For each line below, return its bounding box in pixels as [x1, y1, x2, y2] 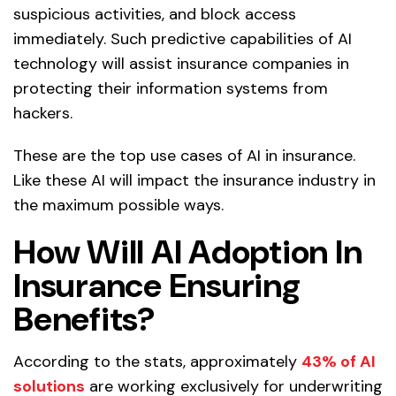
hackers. [13, 103, 72, 125]
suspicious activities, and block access [13, 4, 296, 26]
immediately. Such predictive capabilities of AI [13, 28, 352, 50]
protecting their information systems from [13, 78, 328, 100]
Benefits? [13, 297, 156, 342]
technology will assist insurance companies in [13, 53, 349, 75]
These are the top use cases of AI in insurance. [13, 145, 355, 167]
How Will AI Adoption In [13, 230, 362, 275]
